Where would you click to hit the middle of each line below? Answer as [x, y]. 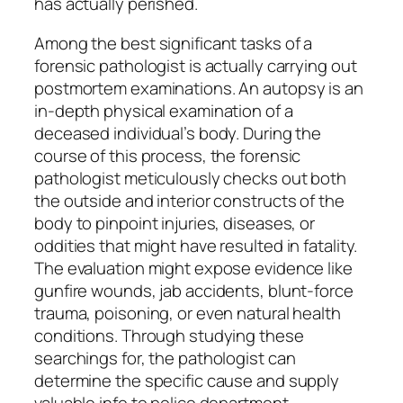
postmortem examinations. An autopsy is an [199, 88]
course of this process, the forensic [168, 155]
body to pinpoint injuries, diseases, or [175, 223]
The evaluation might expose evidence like [193, 268]
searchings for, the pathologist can [165, 358]
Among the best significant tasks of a [174, 43]
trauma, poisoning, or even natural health [188, 313]
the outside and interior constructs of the [189, 200]
